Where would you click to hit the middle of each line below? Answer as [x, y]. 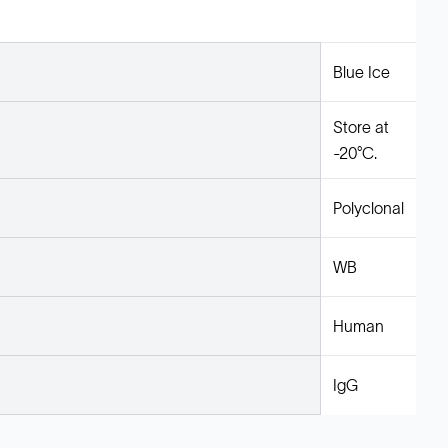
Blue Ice [361, 72]
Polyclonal [368, 208]
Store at [361, 127]
